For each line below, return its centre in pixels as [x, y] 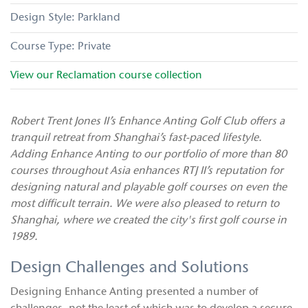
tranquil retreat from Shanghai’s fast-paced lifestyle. [136, 139]
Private [94, 46]
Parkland [99, 18]
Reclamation [86, 75]
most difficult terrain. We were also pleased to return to [145, 205]
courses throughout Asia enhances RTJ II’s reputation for [147, 172]
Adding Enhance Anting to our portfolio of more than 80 [148, 155]
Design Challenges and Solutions [130, 268]
